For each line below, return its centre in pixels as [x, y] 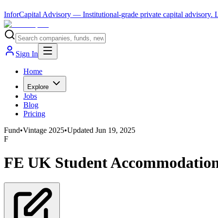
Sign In [27, 54]
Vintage [36, 130]
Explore [38, 87]
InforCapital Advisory [37, 14]
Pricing [34, 114]
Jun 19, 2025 [115, 130]
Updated [81, 130]
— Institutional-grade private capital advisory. [143, 14]
